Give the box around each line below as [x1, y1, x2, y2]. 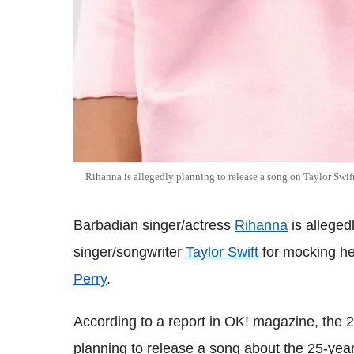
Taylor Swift [186, 244, 258, 260]
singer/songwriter [73, 244, 186, 260]
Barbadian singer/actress [73, 217, 235, 233]
